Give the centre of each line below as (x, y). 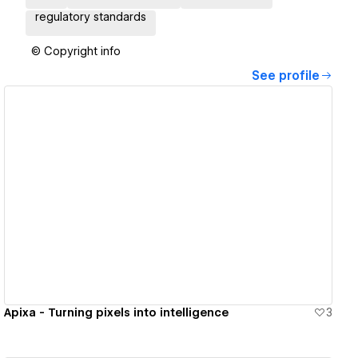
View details (162, 195)
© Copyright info (76, 52)
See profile (286, 76)
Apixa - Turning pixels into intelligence (117, 312)
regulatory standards (91, 17)
